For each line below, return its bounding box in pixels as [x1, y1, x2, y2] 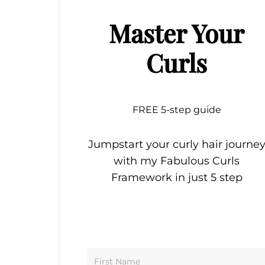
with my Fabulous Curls [114, 154, 240, 167]
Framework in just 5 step [111, 170, 243, 184]
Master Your [109, 16, 245, 50]
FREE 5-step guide [132, 104, 221, 115]
